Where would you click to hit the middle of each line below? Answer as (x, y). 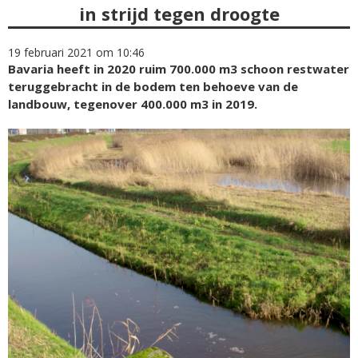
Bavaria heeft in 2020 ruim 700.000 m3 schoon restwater (179, 69)
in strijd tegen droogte (179, 14)
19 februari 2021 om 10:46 (76, 52)
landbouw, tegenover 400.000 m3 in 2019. (133, 104)
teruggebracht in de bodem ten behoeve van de (153, 86)
